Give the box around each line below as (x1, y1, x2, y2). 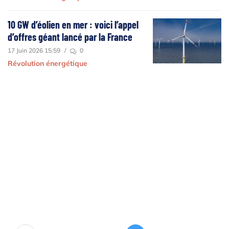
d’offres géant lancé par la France (8, 31, 132, 43)
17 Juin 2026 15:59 (8, 47, 60, 55)
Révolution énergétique (8, 59, 87, 68)
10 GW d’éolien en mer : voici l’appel (8, 18, 139, 31)
